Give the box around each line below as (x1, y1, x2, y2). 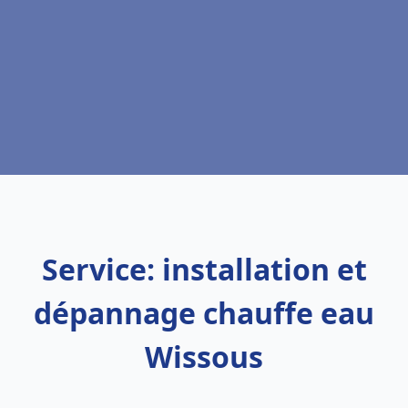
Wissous (145, 337, 263, 376)
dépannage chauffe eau (34, 293, 374, 332)
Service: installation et (41, 250, 367, 289)
